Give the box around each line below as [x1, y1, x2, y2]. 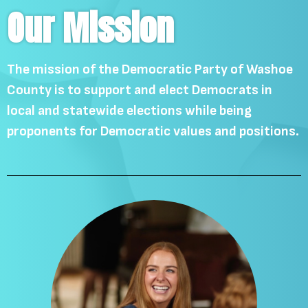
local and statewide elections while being [7, 102, 252, 119]
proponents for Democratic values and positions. [7, 123, 299, 140]
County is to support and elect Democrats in [7, 82, 272, 98]
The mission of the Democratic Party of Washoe [7, 61, 293, 78]
